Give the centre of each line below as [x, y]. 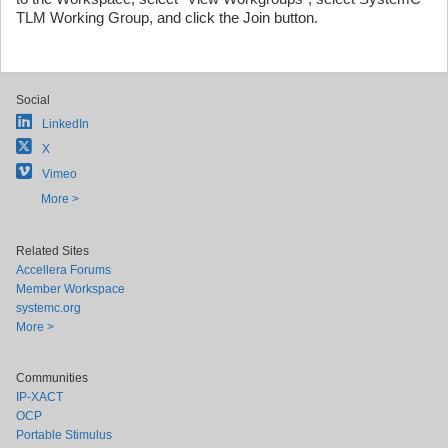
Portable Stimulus [64, 435]
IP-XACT [39, 397]
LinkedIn [65, 124]
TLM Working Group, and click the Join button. [167, 17]
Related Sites [52, 251]
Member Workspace [70, 289]
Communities [52, 378]
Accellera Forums [63, 270]
